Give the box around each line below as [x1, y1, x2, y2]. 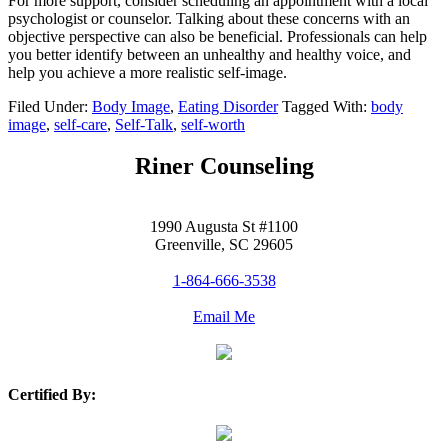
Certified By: [8, 385, 96, 403]
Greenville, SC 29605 [155, 236, 293, 254]
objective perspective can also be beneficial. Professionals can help [8, 27, 427, 45]
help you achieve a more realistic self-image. [8, 63, 287, 81]
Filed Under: [8, 97, 92, 115]
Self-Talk [115, 115, 173, 133]
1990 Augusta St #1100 [150, 218, 298, 236]
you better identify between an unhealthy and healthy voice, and [8, 45, 411, 63]
